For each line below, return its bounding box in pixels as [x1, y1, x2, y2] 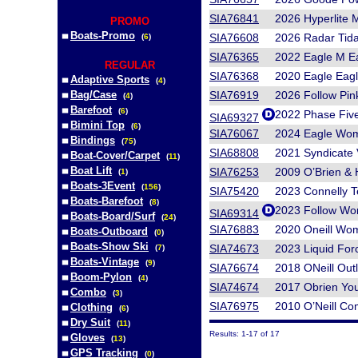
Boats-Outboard [70, 225, 148, 237]
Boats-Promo [70, 30, 135, 42]
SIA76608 [209, 31, 259, 44]
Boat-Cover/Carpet [70, 149, 160, 161]
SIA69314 [209, 207, 259, 220]
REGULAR [104, 59, 155, 71]
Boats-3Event [70, 180, 135, 192]
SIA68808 [209, 146, 259, 159]
